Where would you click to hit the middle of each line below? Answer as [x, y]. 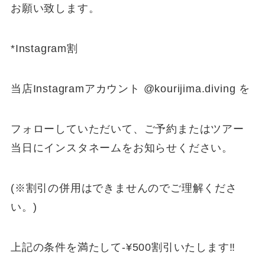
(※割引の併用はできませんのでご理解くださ [124, 188]
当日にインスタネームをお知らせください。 [122, 148]
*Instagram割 [44, 49]
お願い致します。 [55, 9]
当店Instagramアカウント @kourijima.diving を [130, 89]
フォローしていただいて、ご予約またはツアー [127, 129]
